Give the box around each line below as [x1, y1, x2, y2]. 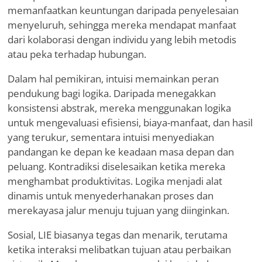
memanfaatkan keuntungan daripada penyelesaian [8, 4, 239, 18]
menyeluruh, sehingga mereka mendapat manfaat [8, 18, 236, 32]
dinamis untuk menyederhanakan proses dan [8, 189, 213, 203]
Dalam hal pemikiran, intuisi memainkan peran [8, 72, 219, 86]
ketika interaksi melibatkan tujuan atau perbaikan [8, 243, 231, 257]
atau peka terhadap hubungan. [8, 47, 146, 61]
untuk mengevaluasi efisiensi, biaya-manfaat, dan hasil [8, 116, 253, 130]
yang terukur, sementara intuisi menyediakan [8, 130, 214, 144]
